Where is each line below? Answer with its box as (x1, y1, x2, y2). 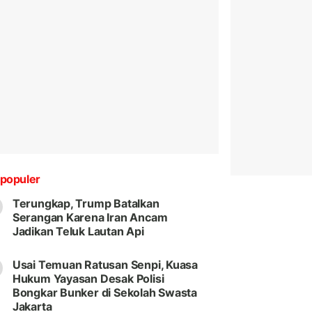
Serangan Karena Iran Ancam (12, 210, 168, 225)
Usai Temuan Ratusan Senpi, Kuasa (12, 258, 198, 272)
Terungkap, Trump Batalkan (12, 196, 159, 211)
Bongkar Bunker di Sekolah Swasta (12, 286, 198, 300)
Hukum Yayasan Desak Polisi (12, 272, 164, 286)
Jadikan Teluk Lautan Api (12, 224, 144, 239)
